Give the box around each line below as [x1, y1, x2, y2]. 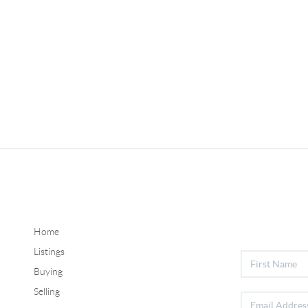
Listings [33, 245, 65, 257]
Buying [33, 265, 63, 277]
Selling [33, 285, 60, 297]
